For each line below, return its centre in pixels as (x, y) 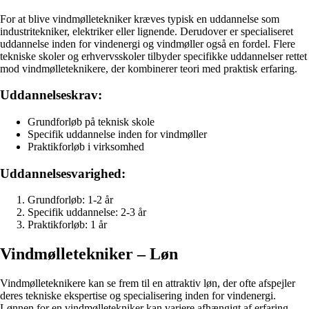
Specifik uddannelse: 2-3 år (87, 212)
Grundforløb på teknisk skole (91, 121)
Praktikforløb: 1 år (67, 225)
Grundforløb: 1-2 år (70, 200)
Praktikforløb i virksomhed (86, 146)
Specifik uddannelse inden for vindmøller (117, 134)
